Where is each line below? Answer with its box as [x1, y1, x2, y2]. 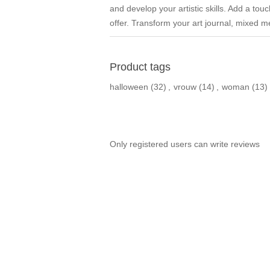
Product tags [110, 61, 171, 74]
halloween [110, 82, 148, 92]
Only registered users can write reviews [110, 139, 260, 149]
